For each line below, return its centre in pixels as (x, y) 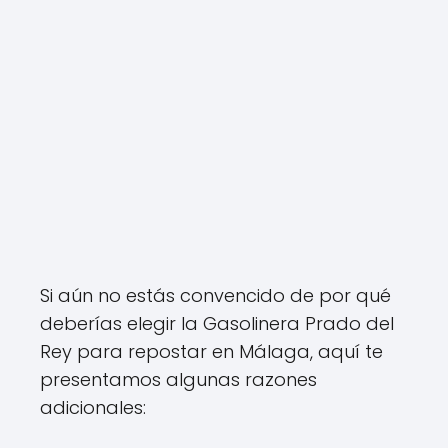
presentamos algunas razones (178, 379)
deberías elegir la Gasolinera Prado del (217, 323)
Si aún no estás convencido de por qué (215, 295)
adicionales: (93, 407)
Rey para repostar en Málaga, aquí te (211, 351)
